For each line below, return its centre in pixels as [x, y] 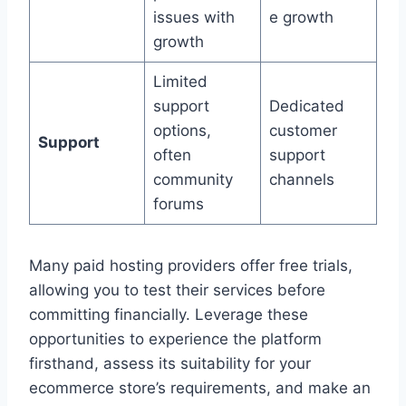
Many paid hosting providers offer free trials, [191, 266]
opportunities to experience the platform [175, 339]
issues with [193, 18]
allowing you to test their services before [177, 290]
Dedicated [306, 106]
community [193, 180]
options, [182, 131]
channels [301, 180]
